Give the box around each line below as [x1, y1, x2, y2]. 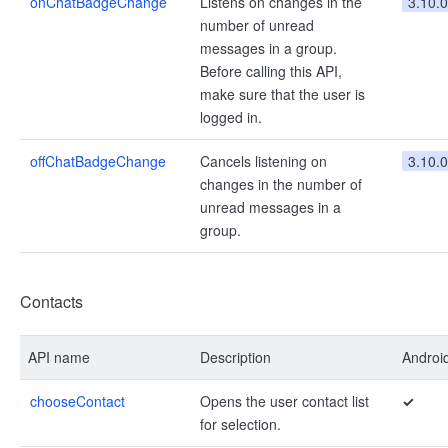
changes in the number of [200, 174, 362, 194]
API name [28, 347, 90, 367]
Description [200, 347, 271, 367]
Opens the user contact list [200, 391, 369, 411]
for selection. [200, 414, 281, 434]
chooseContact [30, 391, 125, 411]
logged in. [200, 107, 262, 127]
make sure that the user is [200, 84, 365, 104]
